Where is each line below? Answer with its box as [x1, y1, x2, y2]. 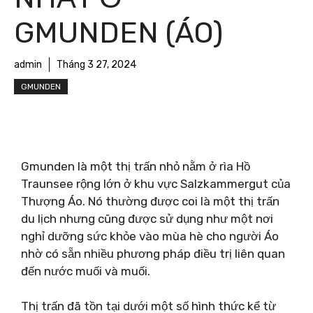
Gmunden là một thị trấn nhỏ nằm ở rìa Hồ [21, 159, 250, 173]
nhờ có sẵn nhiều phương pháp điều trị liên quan [21, 246, 285, 261]
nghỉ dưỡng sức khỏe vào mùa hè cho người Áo [21, 228, 279, 243]
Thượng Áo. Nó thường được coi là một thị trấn [21, 194, 279, 208]
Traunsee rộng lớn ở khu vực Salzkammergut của [21, 176, 291, 191]
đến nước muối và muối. [21, 263, 150, 278]
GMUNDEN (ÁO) [14, 15, 223, 50]
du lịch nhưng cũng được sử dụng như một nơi [21, 211, 273, 226]
